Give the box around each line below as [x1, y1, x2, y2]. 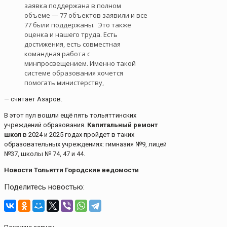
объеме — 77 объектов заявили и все [24, 11, 147, 20]
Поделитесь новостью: [4, 182, 85, 192]
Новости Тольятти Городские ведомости [4, 166, 139, 174]
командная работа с [24, 49, 90, 59]
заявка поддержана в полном [24, 1, 121, 11]
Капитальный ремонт [87, 121, 158, 129]
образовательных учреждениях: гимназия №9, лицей [4, 140, 167, 148]
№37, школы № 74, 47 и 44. [4, 150, 85, 158]
